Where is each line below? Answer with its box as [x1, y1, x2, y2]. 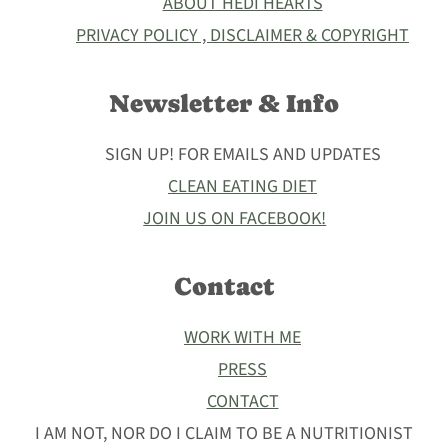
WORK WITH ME [184, 325, 301, 351]
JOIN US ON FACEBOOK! [143, 206, 327, 232]
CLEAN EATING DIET [168, 174, 317, 200]
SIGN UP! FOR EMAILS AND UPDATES [104, 142, 381, 168]
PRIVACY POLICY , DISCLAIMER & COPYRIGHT [76, 23, 409, 49]
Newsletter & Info [109, 89, 339, 119]
